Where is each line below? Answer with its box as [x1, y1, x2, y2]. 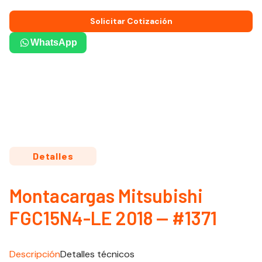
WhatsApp [30, 37, 77, 47]
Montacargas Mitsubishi [9, 184, 203, 206]
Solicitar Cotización [89, 16, 173, 26]
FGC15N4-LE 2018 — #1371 [9, 206, 217, 229]
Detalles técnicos [60, 248, 135, 260]
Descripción [9, 248, 60, 260]
